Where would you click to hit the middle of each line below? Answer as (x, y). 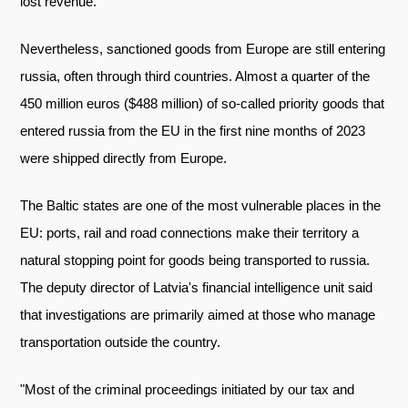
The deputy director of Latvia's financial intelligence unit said (197, 287)
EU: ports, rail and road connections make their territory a (190, 233)
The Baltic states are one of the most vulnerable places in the (201, 205)
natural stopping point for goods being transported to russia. (195, 260)
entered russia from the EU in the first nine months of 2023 (193, 131)
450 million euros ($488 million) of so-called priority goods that (203, 103)
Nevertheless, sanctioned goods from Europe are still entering (203, 49)
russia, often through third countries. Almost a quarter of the (195, 76)
